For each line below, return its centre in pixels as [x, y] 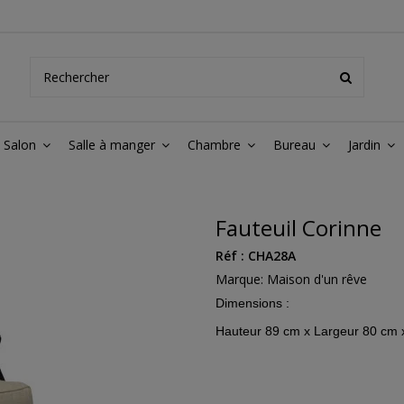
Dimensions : [252, 303]
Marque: [239, 279]
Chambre [216, 145]
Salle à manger [114, 145]
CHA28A [272, 256]
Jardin [366, 145]
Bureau [296, 145]
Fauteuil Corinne [298, 228]
